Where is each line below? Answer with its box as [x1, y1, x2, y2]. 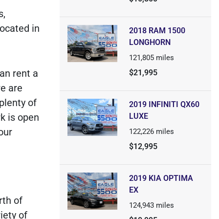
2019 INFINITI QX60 [129, 100, 199, 109]
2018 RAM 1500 [129, 26, 185, 35]
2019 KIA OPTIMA [129, 174, 193, 183]
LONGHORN [129, 38, 171, 47]
